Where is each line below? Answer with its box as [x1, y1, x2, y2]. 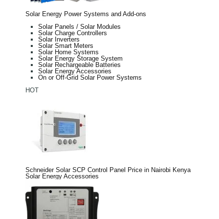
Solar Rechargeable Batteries [38, 61, 121, 68]
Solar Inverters [38, 35, 80, 43]
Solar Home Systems [38, 48, 99, 56]
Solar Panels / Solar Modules [38, 22, 121, 30]
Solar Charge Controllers [38, 29, 107, 37]
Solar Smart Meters [38, 42, 93, 49]
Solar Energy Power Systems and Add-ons [25, 10, 146, 18]
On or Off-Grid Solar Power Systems [38, 73, 142, 81]
